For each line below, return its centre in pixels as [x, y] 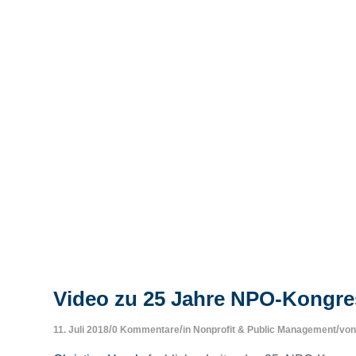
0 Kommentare [146, 330]
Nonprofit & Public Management [265, 330]
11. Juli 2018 [81, 330]
